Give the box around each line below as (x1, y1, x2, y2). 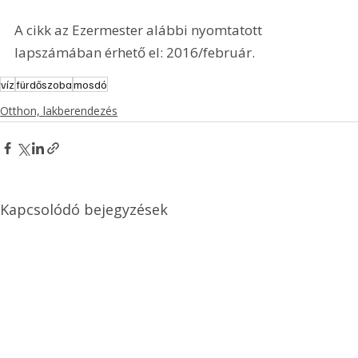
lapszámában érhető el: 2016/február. (14, 43, 256, 62)
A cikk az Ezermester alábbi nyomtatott (14, 21, 266, 40)
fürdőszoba (16, 77, 73, 91)
